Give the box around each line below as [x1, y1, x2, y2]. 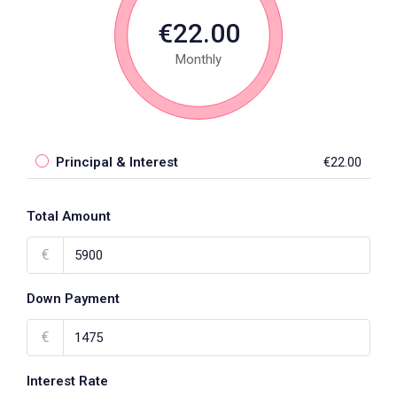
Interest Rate [27, 373, 108, 390]
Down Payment [27, 291, 120, 307]
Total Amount [27, 208, 111, 225]
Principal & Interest [56, 154, 178, 171]
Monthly [175, 51, 222, 68]
